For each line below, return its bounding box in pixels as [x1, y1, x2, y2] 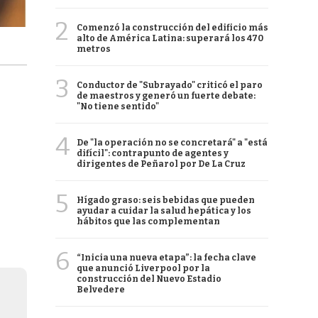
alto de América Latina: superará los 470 [77, 33, 263, 43]
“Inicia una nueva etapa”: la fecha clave [77, 253, 256, 263]
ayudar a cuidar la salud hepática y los [77, 206, 251, 216]
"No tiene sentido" [77, 102, 159, 111]
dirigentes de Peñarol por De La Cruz [77, 159, 246, 169]
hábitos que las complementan [77, 216, 220, 226]
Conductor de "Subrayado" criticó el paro [77, 80, 263, 90]
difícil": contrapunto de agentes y [77, 148, 229, 158]
